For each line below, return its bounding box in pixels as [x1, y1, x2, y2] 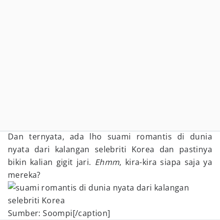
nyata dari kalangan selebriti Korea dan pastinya [8, 144, 212, 155]
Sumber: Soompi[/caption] [8, 208, 110, 219]
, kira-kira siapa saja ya [119, 157, 213, 167]
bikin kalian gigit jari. [8, 157, 95, 167]
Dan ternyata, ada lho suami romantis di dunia [8, 131, 212, 142]
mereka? [8, 169, 41, 180]
